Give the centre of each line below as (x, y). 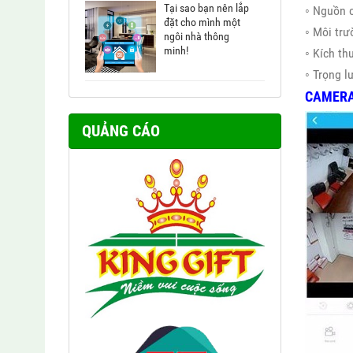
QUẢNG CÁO (121, 131)
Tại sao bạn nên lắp (206, 8)
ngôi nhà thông (197, 37)
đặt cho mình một (202, 22)
